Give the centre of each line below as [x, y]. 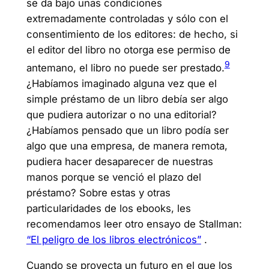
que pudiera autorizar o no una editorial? [121, 115]
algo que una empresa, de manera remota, [127, 146]
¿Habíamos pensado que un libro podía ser [127, 131]
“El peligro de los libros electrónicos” [113, 240]
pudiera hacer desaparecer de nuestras [119, 162]
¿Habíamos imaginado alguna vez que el [121, 84]
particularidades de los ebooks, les [108, 209]
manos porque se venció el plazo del [113, 177]
